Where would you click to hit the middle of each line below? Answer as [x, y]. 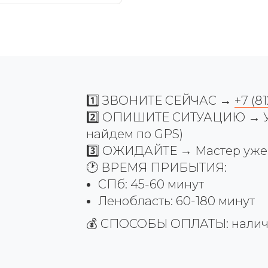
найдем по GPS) [135, 134]
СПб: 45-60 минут [151, 184]
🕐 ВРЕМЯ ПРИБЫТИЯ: [156, 167]
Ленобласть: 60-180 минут [176, 201]
